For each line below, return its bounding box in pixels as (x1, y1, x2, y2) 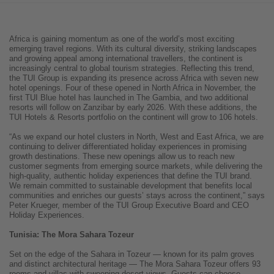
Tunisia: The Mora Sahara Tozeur (9, 230, 134, 240)
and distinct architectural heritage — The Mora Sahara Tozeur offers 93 (9, 259, 261, 269)
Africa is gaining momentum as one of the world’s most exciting (9, 34, 234, 44)
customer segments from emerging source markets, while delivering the (9, 161, 262, 171)
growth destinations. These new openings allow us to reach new (9, 152, 234, 161)
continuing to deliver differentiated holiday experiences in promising (9, 142, 246, 152)
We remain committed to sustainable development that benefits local (9, 181, 252, 191)
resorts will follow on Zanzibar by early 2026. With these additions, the (9, 103, 257, 113)
